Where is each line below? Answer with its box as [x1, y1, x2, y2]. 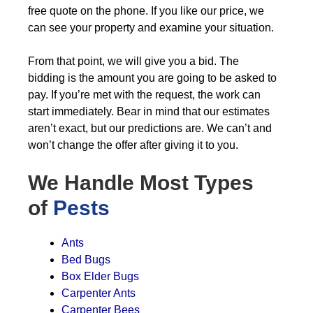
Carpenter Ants [61, 287, 136, 299]
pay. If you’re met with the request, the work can [28, 89, 261, 101]
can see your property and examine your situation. [28, 22, 274, 34]
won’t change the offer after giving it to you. [28, 139, 238, 151]
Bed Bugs [61, 254, 110, 265]
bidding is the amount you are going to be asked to [28, 72, 277, 84]
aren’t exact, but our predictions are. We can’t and [28, 122, 272, 134]
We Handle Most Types [28, 171, 254, 194]
